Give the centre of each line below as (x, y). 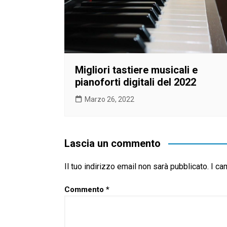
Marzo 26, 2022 (109, 99)
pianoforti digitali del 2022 (136, 82)
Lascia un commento (112, 143)
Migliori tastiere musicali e (136, 70)
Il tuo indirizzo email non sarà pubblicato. (137, 166)
